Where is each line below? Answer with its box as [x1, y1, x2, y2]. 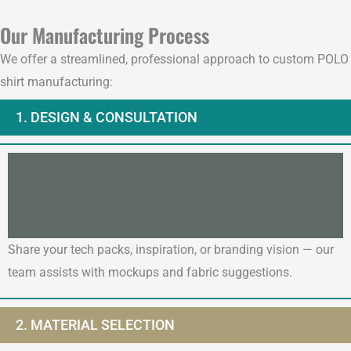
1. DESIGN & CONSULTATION [16, 109, 197, 126]
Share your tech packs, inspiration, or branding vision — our [8, 242, 334, 258]
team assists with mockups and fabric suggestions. [8, 265, 292, 280]
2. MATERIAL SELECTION [16, 317, 175, 334]
